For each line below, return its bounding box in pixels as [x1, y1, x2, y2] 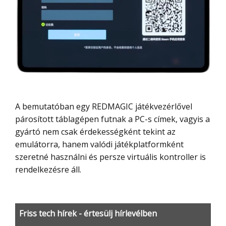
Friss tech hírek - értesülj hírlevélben [19, 207, 157, 219]
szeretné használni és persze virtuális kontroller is [15, 151, 206, 162]
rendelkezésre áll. [15, 163, 81, 175]
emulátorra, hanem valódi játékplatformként [15, 138, 184, 150]
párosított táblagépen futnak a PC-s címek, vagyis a [15, 113, 210, 125]
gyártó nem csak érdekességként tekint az [15, 126, 176, 137]
